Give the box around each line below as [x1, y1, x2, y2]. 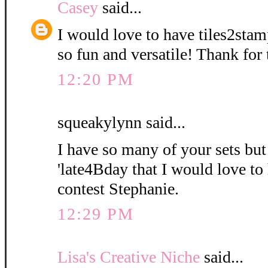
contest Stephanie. [57, 179, 179, 199]
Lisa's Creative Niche [57, 248, 200, 267]
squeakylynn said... [57, 113, 185, 132]
